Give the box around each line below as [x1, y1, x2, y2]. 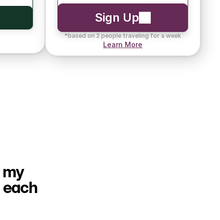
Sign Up [95, 10, 139, 25]
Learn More [103, 40, 142, 49]
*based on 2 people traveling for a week [64, 32, 181, 39]
